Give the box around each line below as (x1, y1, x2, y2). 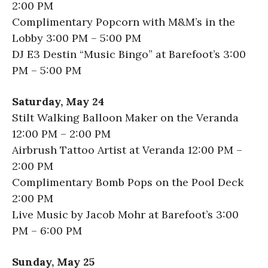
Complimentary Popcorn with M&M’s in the (12, 14, 235, 29)
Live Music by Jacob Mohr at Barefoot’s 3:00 (12, 207, 239, 221)
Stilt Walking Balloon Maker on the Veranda (12, 110, 239, 124)
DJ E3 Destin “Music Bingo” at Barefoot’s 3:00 (12, 47, 246, 61)
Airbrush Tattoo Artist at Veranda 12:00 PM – (12, 142, 242, 157)
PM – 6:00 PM (12, 223, 82, 237)
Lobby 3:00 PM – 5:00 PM (12, 31, 141, 45)
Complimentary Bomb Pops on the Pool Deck (12, 175, 243, 189)
